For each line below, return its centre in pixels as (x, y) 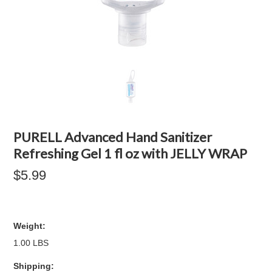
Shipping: (34, 266)
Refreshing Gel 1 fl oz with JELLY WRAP (131, 153)
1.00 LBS (31, 243)
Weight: (30, 226)
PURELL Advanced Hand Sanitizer (113, 137)
